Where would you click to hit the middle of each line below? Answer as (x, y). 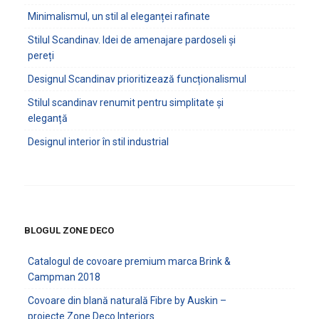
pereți (41, 56)
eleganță (47, 118)
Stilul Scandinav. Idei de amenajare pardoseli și (131, 40)
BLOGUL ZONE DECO (69, 230)
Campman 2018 (64, 277)
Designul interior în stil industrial (98, 142)
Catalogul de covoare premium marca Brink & (129, 261)
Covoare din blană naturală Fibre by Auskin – (127, 300)
